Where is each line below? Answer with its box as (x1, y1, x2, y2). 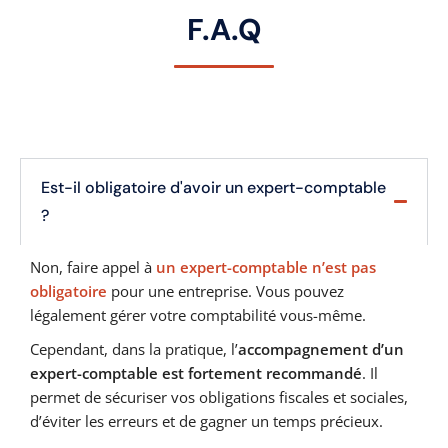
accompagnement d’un (238, 338, 404, 359)
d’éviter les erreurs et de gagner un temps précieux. (30, 410, 383, 431)
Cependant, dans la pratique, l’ (30, 338, 238, 359)
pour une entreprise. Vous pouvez (107, 280, 344, 301)
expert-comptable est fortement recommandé (30, 362, 362, 383)
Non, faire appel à (30, 256, 156, 277)
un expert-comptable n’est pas (156, 256, 376, 277)
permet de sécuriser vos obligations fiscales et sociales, (30, 386, 408, 407)
